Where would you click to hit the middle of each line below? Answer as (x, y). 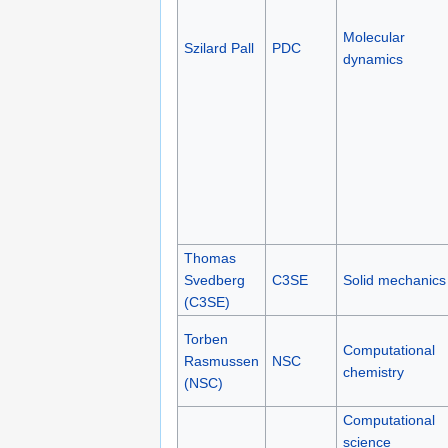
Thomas (209, 258)
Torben (205, 339)
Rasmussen (221, 361)
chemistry (373, 372)
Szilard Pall (218, 48)
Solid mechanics (394, 280)
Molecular (373, 37)
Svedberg (214, 280)
